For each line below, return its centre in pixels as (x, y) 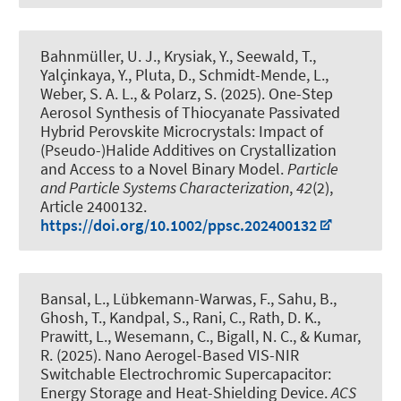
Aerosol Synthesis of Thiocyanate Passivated (190, 112)
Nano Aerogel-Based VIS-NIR (202, 354)
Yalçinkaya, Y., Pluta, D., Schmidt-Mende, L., (184, 74)
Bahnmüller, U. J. (98, 55)
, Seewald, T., (273, 55)
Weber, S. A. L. (87, 93)
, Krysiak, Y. (193, 55)
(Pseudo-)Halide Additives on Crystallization (188, 149)
